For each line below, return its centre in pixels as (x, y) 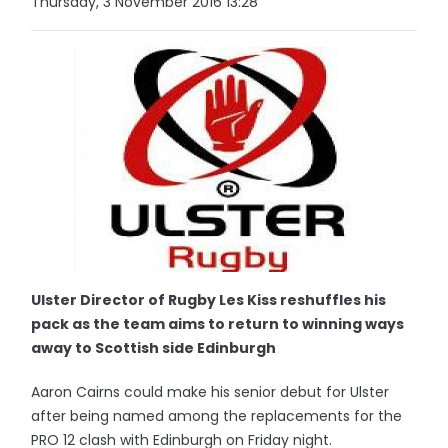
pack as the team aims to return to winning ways (218, 324)
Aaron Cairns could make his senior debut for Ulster (210, 392)
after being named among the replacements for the (217, 416)
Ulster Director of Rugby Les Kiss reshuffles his (209, 300)
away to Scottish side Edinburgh (154, 348)
